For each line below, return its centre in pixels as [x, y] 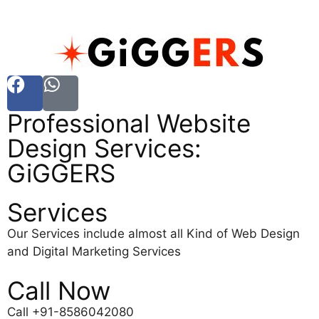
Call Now [59, 291]
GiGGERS [61, 173]
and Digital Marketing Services [94, 251]
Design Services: [104, 148]
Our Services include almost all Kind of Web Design [153, 233]
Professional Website [129, 123]
